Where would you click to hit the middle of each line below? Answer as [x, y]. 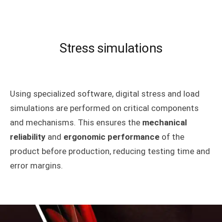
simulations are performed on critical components [104, 108]
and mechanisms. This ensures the [76, 122]
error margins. [36, 165]
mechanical [165, 122]
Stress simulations [111, 48]
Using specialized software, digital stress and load [105, 93]
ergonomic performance [111, 137]
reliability [28, 137]
